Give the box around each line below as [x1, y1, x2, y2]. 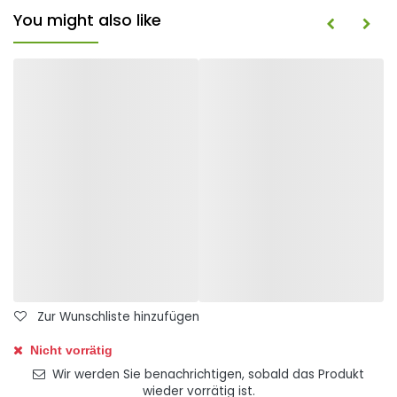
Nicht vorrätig [27, 342, 113, 357]
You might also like [13, 10, 161, 31]
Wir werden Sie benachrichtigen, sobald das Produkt [49, 366, 364, 384]
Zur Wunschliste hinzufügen [34, 308, 199, 326]
